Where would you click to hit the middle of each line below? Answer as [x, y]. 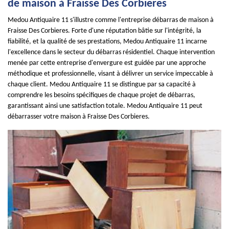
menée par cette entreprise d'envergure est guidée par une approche [107, 63]
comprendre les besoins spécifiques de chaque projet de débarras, [101, 95]
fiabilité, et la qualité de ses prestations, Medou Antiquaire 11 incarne [107, 42]
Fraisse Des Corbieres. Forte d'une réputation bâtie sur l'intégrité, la [105, 31]
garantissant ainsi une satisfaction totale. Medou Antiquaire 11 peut [105, 106]
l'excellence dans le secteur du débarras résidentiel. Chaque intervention [111, 52]
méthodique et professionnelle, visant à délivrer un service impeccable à [110, 74]
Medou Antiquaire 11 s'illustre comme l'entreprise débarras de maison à [111, 20]
